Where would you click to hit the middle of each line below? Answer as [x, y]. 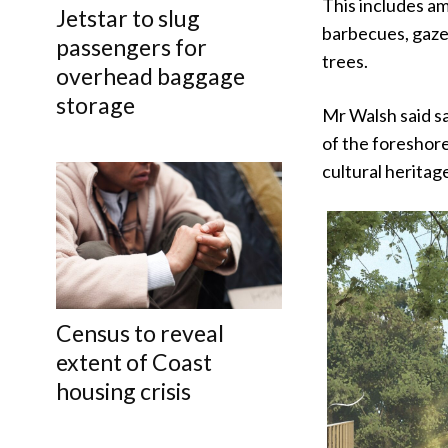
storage [95, 105]
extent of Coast [134, 362]
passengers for [131, 47]
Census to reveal [140, 333]
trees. [345, 61]
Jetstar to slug [128, 18]
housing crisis [123, 391]
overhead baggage [150, 76]
